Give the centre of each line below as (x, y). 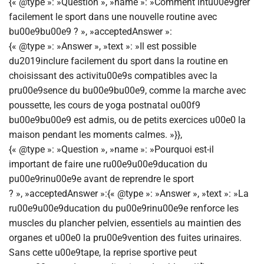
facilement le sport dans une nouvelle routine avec (113, 16)
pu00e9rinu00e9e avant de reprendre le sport (101, 179)
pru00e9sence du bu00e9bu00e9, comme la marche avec (127, 90)
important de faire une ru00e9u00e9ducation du (108, 164)
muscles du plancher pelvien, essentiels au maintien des (125, 223)
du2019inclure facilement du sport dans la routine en (118, 61)
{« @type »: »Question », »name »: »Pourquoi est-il (111, 149)
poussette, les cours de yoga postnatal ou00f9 (105, 105)
